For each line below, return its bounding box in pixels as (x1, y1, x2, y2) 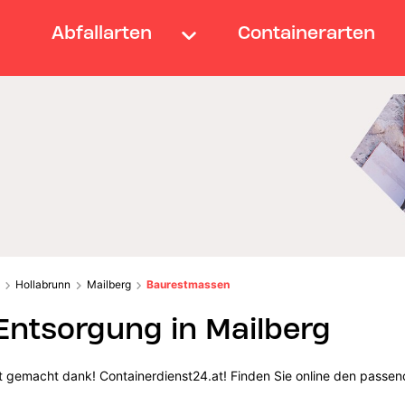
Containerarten (238, 21, 376, 43)
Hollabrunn (15, 277, 71, 291)
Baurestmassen (146, 277, 231, 291)
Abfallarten (51, 21, 152, 43)
